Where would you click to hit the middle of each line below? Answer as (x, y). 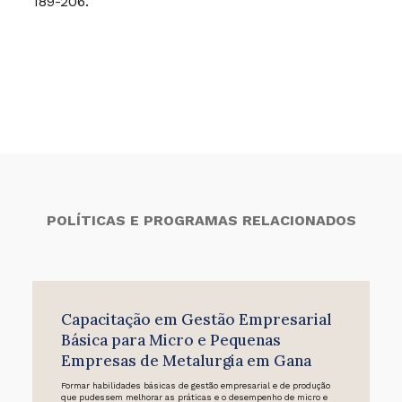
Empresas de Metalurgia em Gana (186, 361)
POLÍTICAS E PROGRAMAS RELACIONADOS (201, 221)
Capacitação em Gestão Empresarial (196, 320)
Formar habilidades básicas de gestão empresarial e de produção (195, 385)
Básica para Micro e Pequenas (170, 341)
